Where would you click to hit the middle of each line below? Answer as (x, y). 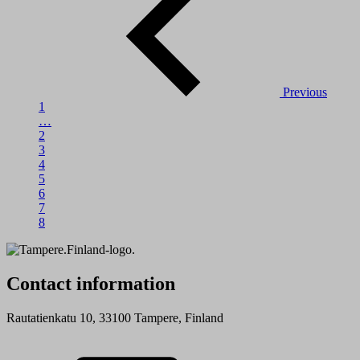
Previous (305, 92)
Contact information (91, 284)
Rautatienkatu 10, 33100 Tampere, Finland (115, 318)
